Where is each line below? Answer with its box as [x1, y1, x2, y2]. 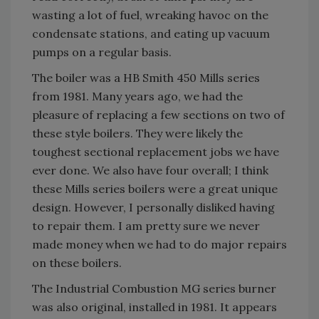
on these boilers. [32, 256, 122, 271]
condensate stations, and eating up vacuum [32, 26, 270, 41]
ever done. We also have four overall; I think [32, 163, 268, 178]
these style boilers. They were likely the [32, 126, 243, 141]
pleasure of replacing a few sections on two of [32, 108, 285, 122]
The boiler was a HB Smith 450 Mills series [32, 70, 260, 85]
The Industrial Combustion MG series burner [32, 281, 276, 296]
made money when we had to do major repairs [32, 237, 287, 252]
